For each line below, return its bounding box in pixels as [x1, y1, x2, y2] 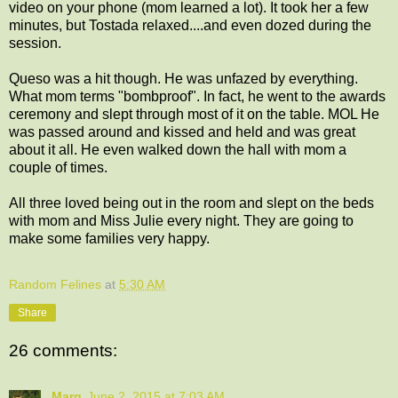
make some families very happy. [9, 230, 210, 246]
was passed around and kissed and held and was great [9, 123, 355, 139]
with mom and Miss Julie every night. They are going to [9, 212, 354, 228]
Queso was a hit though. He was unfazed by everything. [9, 70, 358, 86]
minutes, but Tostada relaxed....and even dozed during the [9, 17, 371, 33]
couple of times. [9, 159, 107, 175]
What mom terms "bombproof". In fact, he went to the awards [9, 88, 386, 104]
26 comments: [9, 340, 117, 360]
